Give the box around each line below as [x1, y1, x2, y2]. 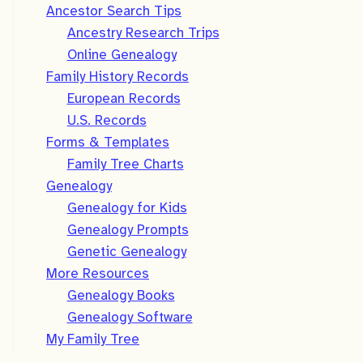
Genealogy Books [66, 287, 175, 305]
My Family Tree [46, 331, 139, 348]
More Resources [46, 265, 149, 283]
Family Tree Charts [66, 156, 184, 173]
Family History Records [46, 68, 189, 86]
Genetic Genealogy [66, 243, 186, 261]
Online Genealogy [66, 46, 177, 64]
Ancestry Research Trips [66, 24, 220, 42]
